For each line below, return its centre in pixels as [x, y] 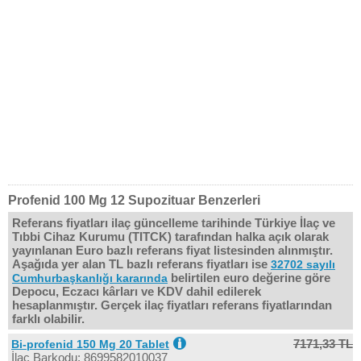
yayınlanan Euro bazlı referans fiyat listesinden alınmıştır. [172, 250]
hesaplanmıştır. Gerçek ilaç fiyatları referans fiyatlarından [172, 305]
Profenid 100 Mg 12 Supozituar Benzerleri [134, 200]
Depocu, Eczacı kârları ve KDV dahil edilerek [137, 291]
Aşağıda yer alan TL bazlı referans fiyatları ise [141, 264]
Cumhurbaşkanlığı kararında [90, 278]
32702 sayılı [303, 264]
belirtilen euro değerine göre [249, 278]
